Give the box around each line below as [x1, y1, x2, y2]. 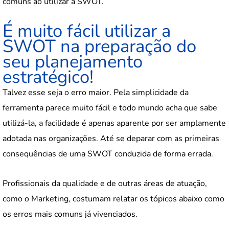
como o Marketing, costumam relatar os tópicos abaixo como [3, 193, 224, 204]
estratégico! [3, 64, 94, 89]
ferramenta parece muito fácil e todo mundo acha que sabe [3, 102, 217, 113]
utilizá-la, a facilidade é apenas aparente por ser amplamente [3, 117, 226, 129]
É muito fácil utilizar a [3, 18, 171, 43]
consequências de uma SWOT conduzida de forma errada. [3, 148, 217, 159]
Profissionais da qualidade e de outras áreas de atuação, [3, 177, 207, 189]
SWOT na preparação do [3, 34, 196, 58]
